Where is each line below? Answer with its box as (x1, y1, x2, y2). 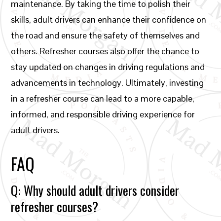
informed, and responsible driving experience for (11, 109, 195, 120)
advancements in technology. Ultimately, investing (11, 77, 204, 88)
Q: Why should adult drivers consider (11, 181, 180, 200)
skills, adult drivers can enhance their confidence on (11, 14, 207, 25)
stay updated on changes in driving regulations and (11, 61, 205, 73)
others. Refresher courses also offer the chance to (11, 45, 200, 57)
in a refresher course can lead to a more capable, (11, 93, 195, 104)
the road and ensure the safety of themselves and (11, 30, 200, 41)
